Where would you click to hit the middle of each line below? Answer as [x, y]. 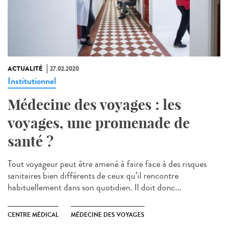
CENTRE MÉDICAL [33, 215]
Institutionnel [32, 81]
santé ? [31, 141]
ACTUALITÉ [25, 69]
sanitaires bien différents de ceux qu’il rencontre [93, 176]
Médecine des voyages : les [94, 105]
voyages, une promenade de [99, 123]
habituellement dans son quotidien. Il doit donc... [94, 188]
